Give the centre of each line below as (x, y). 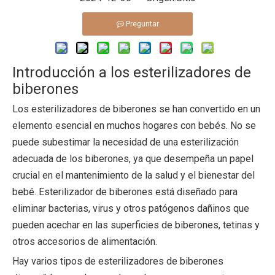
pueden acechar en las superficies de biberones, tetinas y (136, 225)
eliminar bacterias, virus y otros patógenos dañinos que (131, 208)
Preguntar (142, 24)
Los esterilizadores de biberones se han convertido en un (136, 109)
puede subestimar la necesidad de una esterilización (126, 142)
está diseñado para (195, 192)
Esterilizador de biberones (96, 192)
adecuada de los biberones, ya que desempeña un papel (133, 159)
